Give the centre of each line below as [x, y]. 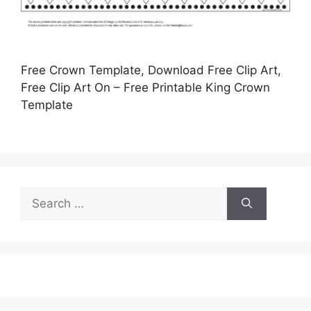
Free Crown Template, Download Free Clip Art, [151, 70]
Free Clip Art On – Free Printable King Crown [145, 88]
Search [40, 195]
